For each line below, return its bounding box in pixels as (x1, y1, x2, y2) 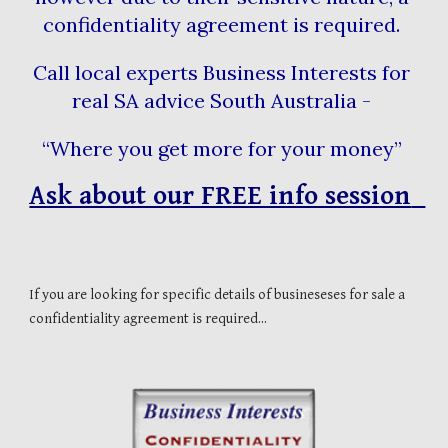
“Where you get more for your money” (41, 136, 407, 161)
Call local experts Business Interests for (33, 60, 410, 85)
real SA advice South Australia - (72, 88, 376, 113)
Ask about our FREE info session (411, 181, 426, 212)
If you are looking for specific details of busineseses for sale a (29, 286, 406, 303)
